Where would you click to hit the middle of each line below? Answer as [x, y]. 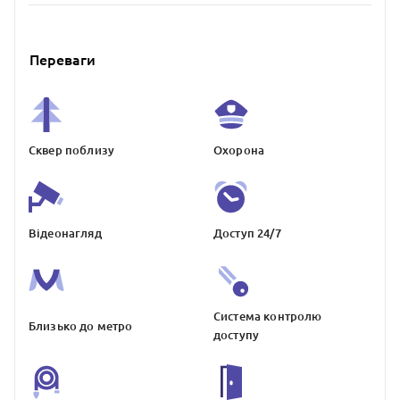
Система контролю [268, 317]
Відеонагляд [65, 233]
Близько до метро [81, 325]
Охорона [239, 150]
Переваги [62, 60]
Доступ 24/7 [247, 233]
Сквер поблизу [71, 150]
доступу [237, 335]
